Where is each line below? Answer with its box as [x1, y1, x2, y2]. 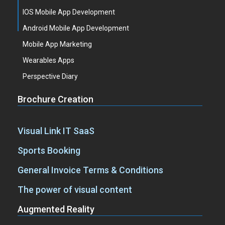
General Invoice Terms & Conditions [18, 165, 163, 175]
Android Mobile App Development [23, 24, 129, 32]
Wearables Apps [23, 56, 74, 64]
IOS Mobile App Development [23, 8, 115, 16]
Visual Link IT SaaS [18, 126, 94, 136]
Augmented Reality [18, 204, 94, 214]
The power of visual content [18, 184, 132, 195]
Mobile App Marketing [23, 40, 92, 48]
